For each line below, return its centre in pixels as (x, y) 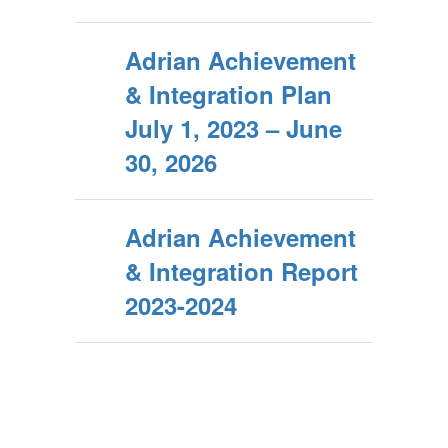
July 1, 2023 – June (233, 128)
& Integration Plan (228, 94)
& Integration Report (241, 271)
